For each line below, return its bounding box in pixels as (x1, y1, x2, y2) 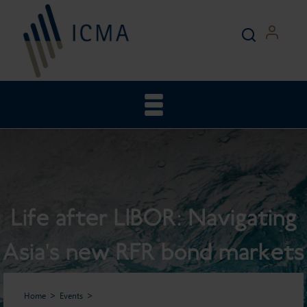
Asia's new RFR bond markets (3, 236, 304, 267)
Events (60, 290, 83, 301)
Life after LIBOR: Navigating (10, 202, 297, 233)
